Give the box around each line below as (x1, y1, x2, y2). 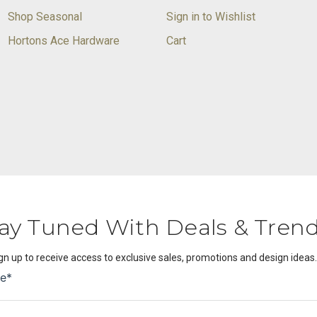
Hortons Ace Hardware (7, 34, 120, 48)
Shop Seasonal (7, 9, 82, 23)
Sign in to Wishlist (166, 9, 255, 23)
